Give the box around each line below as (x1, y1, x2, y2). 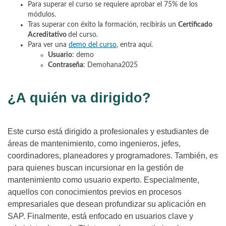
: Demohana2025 (83, 61, 138, 69)
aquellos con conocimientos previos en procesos (8, 187, 182, 196)
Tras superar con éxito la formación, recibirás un (28, 21, 178, 28)
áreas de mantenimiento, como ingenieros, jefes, (8, 139, 181, 148)
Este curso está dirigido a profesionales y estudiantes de (8, 127, 209, 136)
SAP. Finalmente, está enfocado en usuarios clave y (8, 211, 193, 220)
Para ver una (28, 41, 69, 48)
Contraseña (48, 61, 83, 69)
